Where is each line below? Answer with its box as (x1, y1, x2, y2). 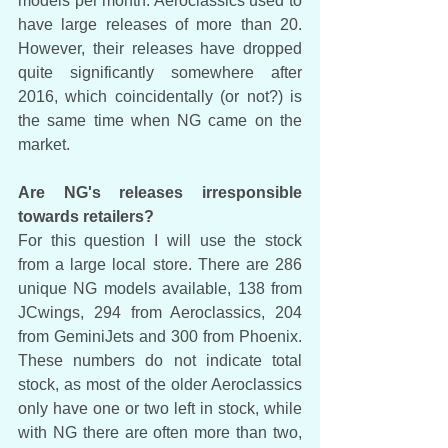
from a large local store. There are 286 (18, 255, 302, 273)
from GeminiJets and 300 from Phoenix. (18, 327, 302, 345)
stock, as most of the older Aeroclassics (18, 375, 302, 393)
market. (18, 135, 74, 153)
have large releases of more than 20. (18, 15, 302, 33)
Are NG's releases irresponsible (18, 183, 302, 201)
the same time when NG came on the (18, 111, 302, 129)
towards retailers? (18, 207, 154, 225)
